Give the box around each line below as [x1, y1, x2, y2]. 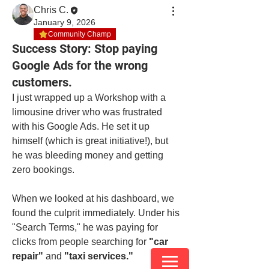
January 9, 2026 [34, 17, 95, 27]
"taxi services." [64, 251, 133, 261]
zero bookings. [12, 165, 74, 175]
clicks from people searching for [12, 237, 149, 247]
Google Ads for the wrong [12, 58, 148, 73]
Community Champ [48, 30, 111, 38]
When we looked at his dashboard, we [12, 193, 174, 204]
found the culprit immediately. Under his [12, 208, 180, 218]
